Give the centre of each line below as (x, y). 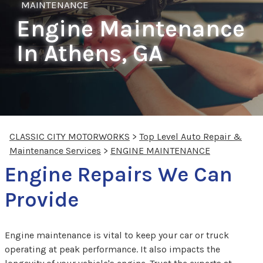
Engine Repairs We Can (119, 174)
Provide (42, 199)
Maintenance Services (55, 150)
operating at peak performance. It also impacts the (112, 249)
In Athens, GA (90, 53)
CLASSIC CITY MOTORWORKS (70, 136)
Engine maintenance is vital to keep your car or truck (117, 235)
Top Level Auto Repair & (190, 136)
